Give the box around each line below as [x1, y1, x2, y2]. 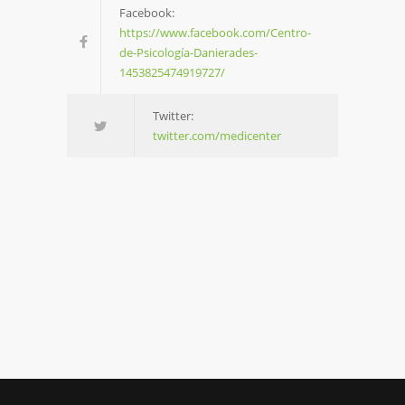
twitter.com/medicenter [153, 127, 281, 144]
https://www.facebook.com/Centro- [119, 24, 311, 41]
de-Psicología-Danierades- [119, 44, 258, 61]
